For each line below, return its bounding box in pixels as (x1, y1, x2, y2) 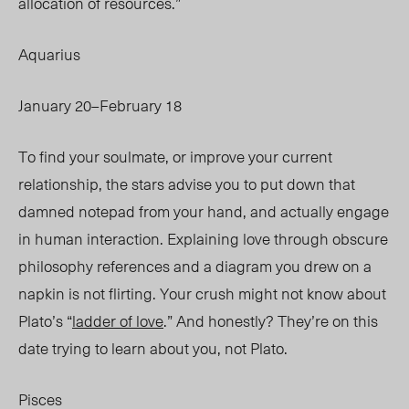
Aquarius (18, 42, 80, 67)
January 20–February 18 (18, 93, 182, 118)
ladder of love (72, 309, 163, 333)
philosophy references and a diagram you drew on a (18, 254, 372, 278)
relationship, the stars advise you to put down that (18, 172, 355, 196)
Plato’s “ (18, 309, 72, 333)
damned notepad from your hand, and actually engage (18, 199, 389, 224)
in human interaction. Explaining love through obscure (18, 226, 388, 251)
